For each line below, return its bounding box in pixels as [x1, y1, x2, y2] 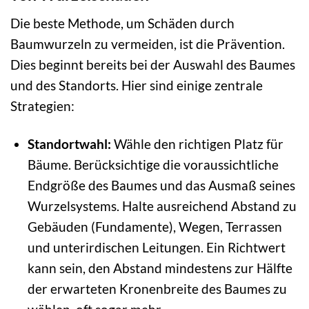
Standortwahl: [27, 135, 111, 152]
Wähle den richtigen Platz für [110, 135, 283, 152]
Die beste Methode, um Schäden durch [10, 14, 235, 31]
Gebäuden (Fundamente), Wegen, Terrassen [27, 218, 282, 235]
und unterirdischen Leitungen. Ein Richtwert [27, 239, 286, 255]
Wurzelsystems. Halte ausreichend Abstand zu [27, 197, 297, 214]
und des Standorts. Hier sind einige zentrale [10, 77, 263, 93]
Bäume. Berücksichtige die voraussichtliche [27, 156, 279, 172]
